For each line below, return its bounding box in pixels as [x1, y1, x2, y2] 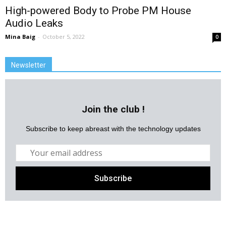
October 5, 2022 [42, 33, 85, 41]
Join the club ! [81, 103, 145, 116]
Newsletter [11, 61, 46, 70]
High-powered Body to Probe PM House [5, 5, 191, 17]
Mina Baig [5, 33, 35, 41]
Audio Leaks [5, 17, 63, 30]
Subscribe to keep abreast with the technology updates [25, 125, 201, 133]
